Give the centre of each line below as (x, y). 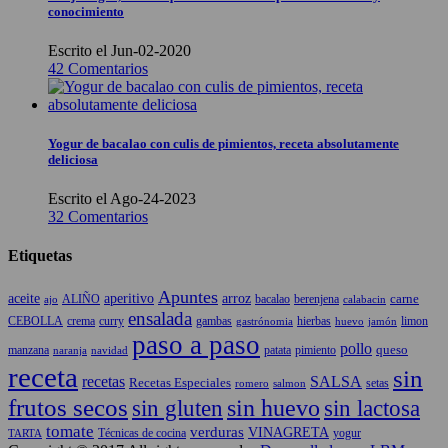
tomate (70, 431)
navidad (109, 349)
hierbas (314, 320)
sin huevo (273, 407)
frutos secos (68, 407)
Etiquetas (40, 256)
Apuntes (188, 296)
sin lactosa (372, 407)
